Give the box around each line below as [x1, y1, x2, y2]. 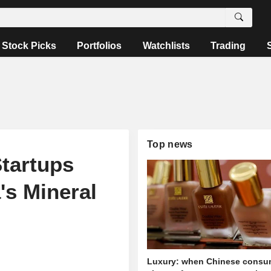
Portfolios [77, 41, 122, 51]
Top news [147, 139, 193, 149]
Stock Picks [2, 41, 57, 51]
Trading [211, 41, 246, 51]
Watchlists [142, 41, 190, 51]
